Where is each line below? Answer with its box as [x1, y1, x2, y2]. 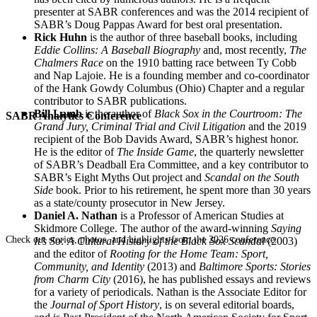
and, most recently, [203, 43, 289, 56]
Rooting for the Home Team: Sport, [110, 247, 268, 260]
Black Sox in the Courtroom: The [154, 107, 302, 120]
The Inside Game [117, 145, 194, 158]
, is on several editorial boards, [159, 298, 294, 311]
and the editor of [34, 247, 110, 260]
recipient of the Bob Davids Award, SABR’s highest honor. [34, 132, 299, 145]
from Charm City [34, 272, 110, 285]
